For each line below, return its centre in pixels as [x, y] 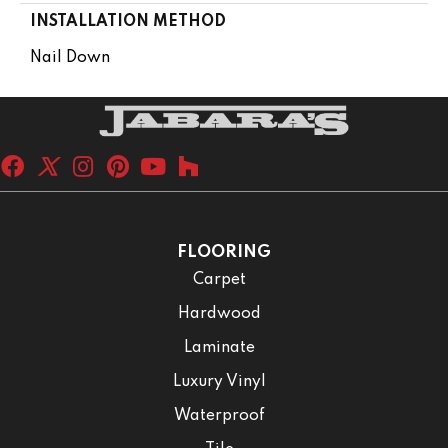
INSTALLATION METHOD [128, 21]
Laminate [219, 348]
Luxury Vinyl [219, 382]
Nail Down [70, 57]
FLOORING [224, 253]
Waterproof [219, 416]
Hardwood [219, 314]
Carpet [219, 280]
